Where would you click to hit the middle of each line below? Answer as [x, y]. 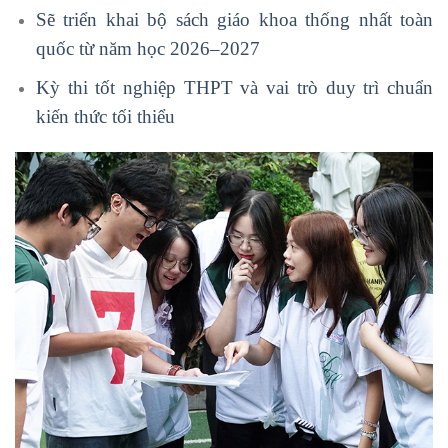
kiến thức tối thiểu [105, 116]
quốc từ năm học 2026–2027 [147, 49]
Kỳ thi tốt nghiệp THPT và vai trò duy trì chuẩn [234, 87]
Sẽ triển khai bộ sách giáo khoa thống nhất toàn [234, 20]
